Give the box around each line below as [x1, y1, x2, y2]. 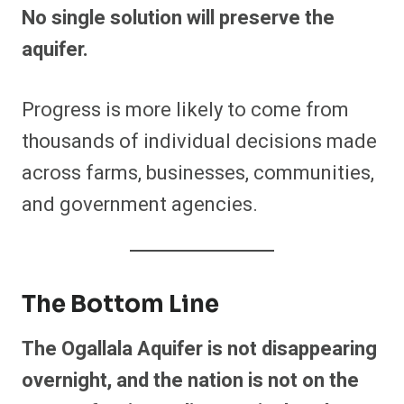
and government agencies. [22, 189, 258, 219]
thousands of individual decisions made [22, 126, 377, 156]
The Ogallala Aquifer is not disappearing [22, 334, 377, 363]
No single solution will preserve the [22, 3, 335, 32]
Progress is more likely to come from [22, 95, 349, 124]
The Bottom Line [22, 289, 219, 319]
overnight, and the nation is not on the [22, 365, 359, 395]
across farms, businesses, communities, [22, 158, 374, 188]
